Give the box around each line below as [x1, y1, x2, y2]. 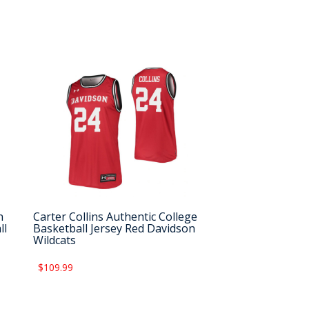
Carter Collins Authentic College [33, 209, 198, 225]
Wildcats [33, 232, 77, 248]
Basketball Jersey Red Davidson [33, 221, 196, 237]
